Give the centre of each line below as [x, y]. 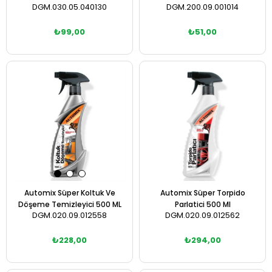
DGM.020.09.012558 [70, 215]
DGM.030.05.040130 [70, 7]
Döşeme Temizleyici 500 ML [70, 204]
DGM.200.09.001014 [202, 7]
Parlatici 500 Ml [202, 204]
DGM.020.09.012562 [202, 215]
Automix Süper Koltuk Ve [70, 193]
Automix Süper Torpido [202, 193]
